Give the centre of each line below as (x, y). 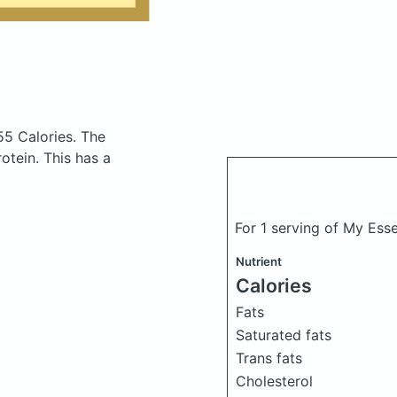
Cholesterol (274, 381)
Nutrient (259, 261)
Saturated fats (284, 335)
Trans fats (269, 358)
